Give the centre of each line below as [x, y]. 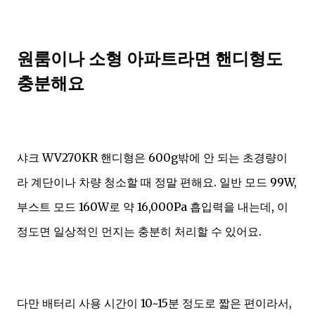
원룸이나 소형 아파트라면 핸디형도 [150, 59]
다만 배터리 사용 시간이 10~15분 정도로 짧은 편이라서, [154, 303]
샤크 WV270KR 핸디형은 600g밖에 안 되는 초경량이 [152, 158]
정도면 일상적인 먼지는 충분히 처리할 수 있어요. [139, 232]
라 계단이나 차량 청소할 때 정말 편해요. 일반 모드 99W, [157, 182]
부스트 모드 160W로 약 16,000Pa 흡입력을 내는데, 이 [153, 207]
